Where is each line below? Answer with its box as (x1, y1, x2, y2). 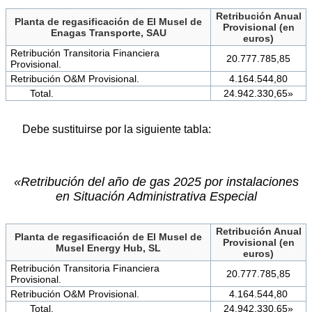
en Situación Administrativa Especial (55, 189, 257, 203)
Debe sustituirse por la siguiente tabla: (22, 123, 211, 135)
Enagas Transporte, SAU (50, 26, 166, 38)
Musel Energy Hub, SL (56, 242, 161, 253)
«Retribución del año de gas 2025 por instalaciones (13, 174, 299, 189)
